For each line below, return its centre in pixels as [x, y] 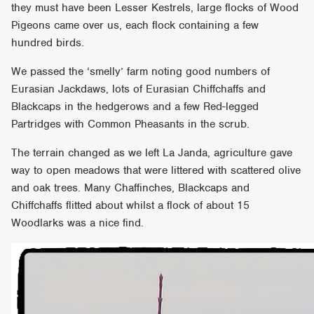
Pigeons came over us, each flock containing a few [135, 25]
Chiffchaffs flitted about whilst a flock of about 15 [131, 205]
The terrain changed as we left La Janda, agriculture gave [152, 152]
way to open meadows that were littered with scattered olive [156, 170]
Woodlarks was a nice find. [78, 223]
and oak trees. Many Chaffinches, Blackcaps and [131, 187]
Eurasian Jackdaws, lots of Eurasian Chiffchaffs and [139, 89]
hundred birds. [48, 42]
